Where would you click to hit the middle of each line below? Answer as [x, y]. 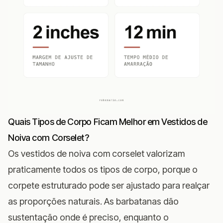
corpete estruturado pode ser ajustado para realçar [109, 185]
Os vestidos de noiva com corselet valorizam [96, 153]
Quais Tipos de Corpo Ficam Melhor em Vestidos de [108, 121]
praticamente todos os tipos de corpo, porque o [103, 169]
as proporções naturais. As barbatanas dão [93, 201]
